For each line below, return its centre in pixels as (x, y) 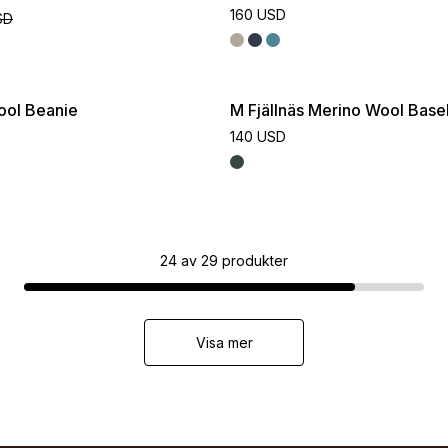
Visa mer (224, 342)
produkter (255, 260)
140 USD (258, 136)
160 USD (258, 14)
